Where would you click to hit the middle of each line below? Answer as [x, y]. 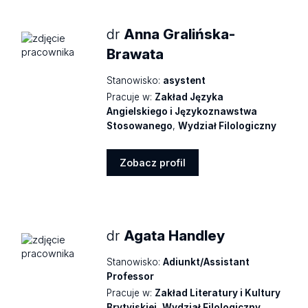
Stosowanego [140, 126]
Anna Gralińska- [180, 34]
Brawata [135, 54]
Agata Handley [175, 235]
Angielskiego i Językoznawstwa [182, 112]
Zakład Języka [189, 97]
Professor [131, 276]
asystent [185, 81]
